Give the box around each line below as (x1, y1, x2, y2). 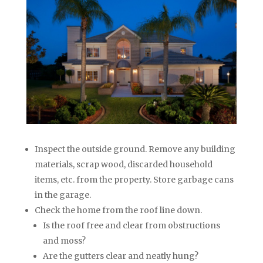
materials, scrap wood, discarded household (34, 159, 213, 170)
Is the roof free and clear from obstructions (42, 220, 220, 231)
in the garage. (34, 190, 91, 201)
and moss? (42, 235, 86, 247)
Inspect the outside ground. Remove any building (34, 144, 235, 155)
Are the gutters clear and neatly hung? (42, 251, 198, 262)
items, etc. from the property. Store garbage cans (34, 174, 234, 186)
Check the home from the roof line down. (34, 205, 202, 216)
